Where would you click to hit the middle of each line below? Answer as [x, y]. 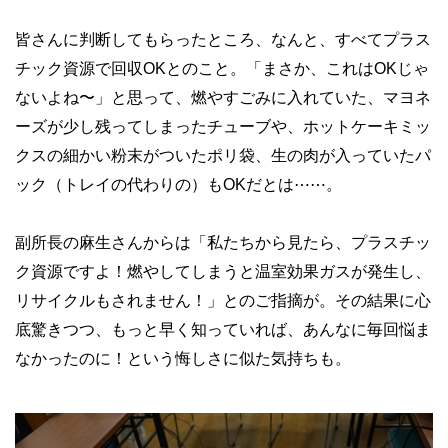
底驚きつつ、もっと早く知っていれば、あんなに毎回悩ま [223, 329]
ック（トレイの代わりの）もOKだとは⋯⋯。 [178, 184]
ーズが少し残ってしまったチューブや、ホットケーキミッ [223, 126]
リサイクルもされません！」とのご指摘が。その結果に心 [223, 300]
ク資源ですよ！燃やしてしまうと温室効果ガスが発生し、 [223, 271]
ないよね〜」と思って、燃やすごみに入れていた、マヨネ [223, 97]
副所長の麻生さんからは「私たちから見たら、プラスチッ [223, 242]
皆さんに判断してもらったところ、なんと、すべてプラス [223, 39]
